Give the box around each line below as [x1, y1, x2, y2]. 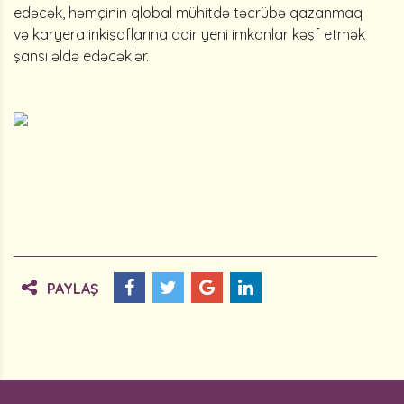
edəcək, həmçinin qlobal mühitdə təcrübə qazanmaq [14, 4, 363, 22]
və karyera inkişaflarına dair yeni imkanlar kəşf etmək [14, 25, 365, 43]
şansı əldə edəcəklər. [14, 47, 149, 65]
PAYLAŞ [47, 280, 99, 298]
